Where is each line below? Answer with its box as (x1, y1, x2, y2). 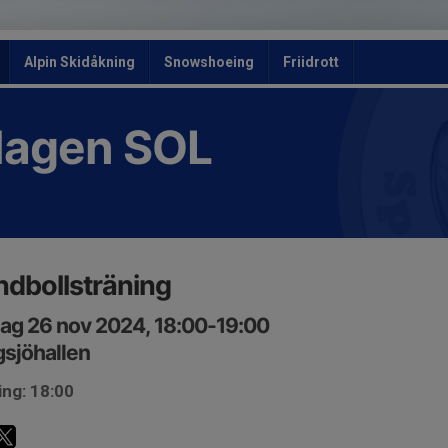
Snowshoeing (164, 54, 254, 70)
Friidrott (283, 54, 339, 70)
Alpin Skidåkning (24, 54, 135, 70)
